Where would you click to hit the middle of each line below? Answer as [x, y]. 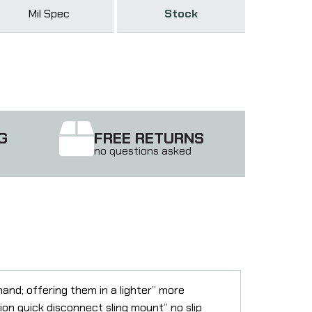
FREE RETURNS [149, 138]
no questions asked [143, 150]
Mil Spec [49, 13]
